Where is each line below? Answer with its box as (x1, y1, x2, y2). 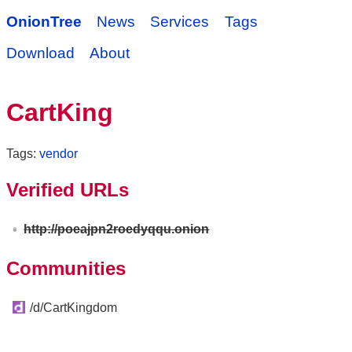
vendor (39, 146, 78, 160)
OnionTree (6, 13, 82, 30)
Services (150, 13, 210, 30)
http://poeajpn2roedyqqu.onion (24, 222, 210, 236)
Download (6, 45, 75, 61)
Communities (6, 257, 126, 279)
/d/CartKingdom (29, 300, 117, 314)
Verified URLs (6, 178, 129, 200)
